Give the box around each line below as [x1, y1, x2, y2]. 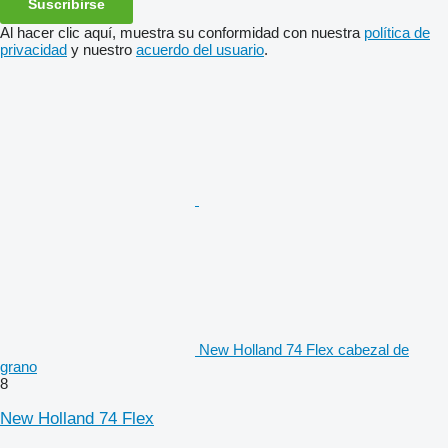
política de [364, 23, 430, 41]
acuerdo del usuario [136, 40, 264, 58]
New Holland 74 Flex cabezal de [199, 340, 409, 358]
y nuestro [67, 40, 136, 58]
